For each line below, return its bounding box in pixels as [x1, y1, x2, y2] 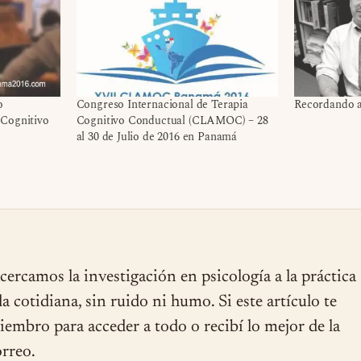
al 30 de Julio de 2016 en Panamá [76, 128, 237, 146]
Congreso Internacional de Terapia [76, 96, 248, 114]
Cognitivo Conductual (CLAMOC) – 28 [76, 112, 268, 130]
